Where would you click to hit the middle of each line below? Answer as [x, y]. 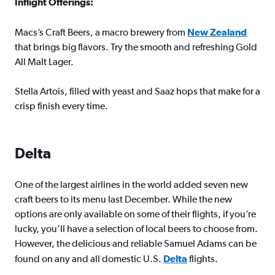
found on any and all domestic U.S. [89, 259]
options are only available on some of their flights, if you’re [135, 214]
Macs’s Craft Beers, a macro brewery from [101, 32]
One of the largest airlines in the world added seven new [131, 184]
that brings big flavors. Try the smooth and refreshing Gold [136, 47]
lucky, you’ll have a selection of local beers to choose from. [136, 229]
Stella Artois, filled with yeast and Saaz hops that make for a [137, 91]
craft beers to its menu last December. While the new [123, 199]
